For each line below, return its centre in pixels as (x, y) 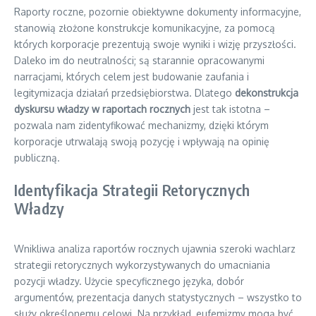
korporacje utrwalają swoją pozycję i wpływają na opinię (142, 141)
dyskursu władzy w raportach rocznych (102, 109)
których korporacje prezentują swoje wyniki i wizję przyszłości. (155, 44)
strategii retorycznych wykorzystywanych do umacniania (142, 265)
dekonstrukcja (267, 93)
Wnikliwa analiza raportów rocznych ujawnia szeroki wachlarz (155, 249)
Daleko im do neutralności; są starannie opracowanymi (139, 60)
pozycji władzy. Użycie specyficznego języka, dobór (129, 281)
